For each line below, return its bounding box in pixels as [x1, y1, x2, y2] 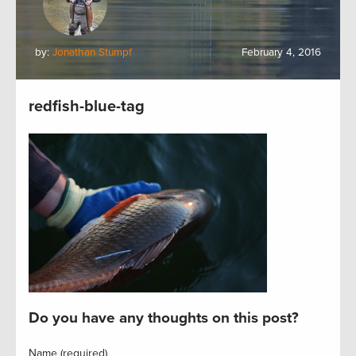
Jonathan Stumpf [52, 46, 132, 59]
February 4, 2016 [242, 46, 321, 59]
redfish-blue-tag [29, 97, 145, 116]
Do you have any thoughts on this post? [29, 309, 299, 327]
